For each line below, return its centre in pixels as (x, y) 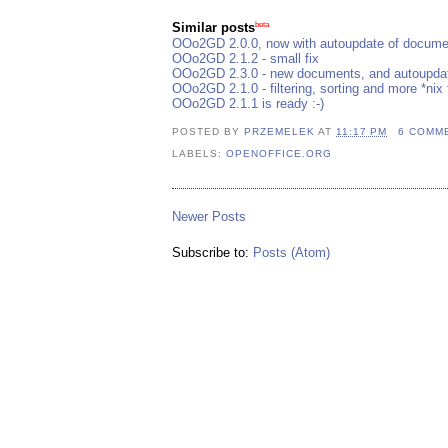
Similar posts (213, 28)
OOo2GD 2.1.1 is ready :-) (248, 103)
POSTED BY (208, 132)
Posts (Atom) (291, 252)
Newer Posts (209, 216)
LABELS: (199, 154)
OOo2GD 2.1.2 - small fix (245, 58)
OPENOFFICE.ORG (279, 154)
